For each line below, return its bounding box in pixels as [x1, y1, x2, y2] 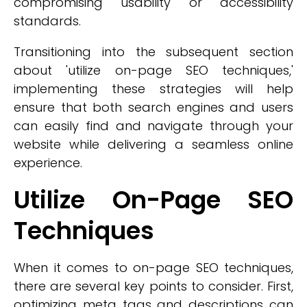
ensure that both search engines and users [14, 99, 293, 116]
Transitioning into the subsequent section [14, 43, 293, 60]
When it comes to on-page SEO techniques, [14, 259, 293, 276]
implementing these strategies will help [14, 80, 293, 97]
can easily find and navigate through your [14, 117, 293, 134]
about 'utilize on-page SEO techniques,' [14, 62, 293, 79]
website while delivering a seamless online [14, 136, 293, 153]
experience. [14, 154, 82, 171]
